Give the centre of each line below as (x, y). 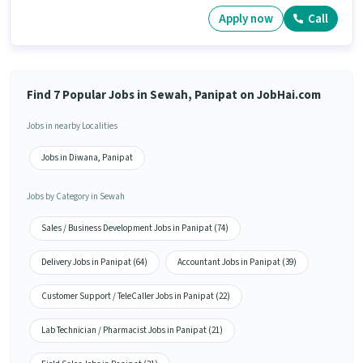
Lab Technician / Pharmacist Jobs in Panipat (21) (132, 331)
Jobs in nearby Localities (72, 126)
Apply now (246, 19)
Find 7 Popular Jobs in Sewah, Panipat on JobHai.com (174, 96)
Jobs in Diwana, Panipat (87, 158)
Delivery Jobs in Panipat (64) (94, 263)
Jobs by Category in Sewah (76, 197)
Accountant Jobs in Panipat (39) (237, 263)
